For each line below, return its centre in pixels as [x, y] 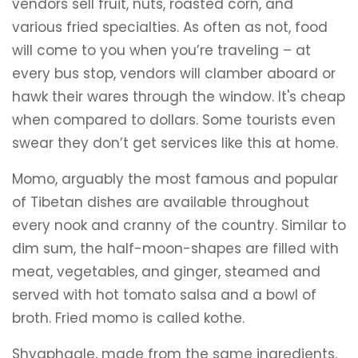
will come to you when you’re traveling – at [161, 50]
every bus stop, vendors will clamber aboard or [174, 74]
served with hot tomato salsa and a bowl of [164, 295]
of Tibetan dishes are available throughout [161, 202]
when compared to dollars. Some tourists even [174, 120]
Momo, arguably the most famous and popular [175, 179]
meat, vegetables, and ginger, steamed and [166, 272]
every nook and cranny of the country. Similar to [179, 225]
